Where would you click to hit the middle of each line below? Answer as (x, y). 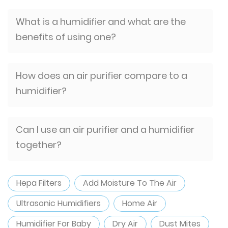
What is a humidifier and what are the (101, 22)
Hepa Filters (39, 183)
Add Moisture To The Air (130, 183)
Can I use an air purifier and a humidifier (105, 130)
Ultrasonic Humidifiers (59, 203)
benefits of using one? (67, 37)
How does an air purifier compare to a (102, 76)
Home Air (140, 203)
